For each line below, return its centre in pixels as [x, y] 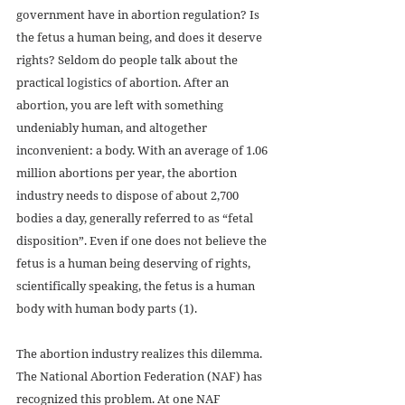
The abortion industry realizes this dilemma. [141, 354]
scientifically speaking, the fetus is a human [137, 286]
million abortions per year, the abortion [128, 173]
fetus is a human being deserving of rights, [135, 264]
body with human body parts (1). [107, 309]
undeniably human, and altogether [113, 128]
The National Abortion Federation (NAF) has [141, 377]
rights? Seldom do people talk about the [128, 60]
